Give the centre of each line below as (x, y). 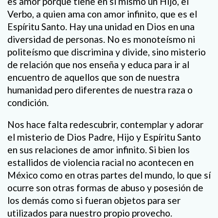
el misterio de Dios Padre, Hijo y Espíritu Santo (104, 137)
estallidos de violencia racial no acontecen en (100, 163)
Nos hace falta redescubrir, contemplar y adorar (105, 125)
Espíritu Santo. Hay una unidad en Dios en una (101, 26)
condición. (28, 102)
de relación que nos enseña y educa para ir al (98, 64)
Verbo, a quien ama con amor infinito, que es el (102, 14)
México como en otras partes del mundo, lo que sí (109, 175)
